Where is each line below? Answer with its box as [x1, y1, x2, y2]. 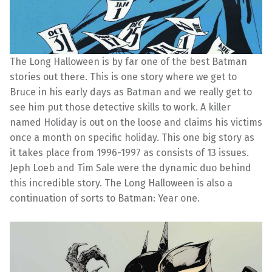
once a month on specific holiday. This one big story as [10, 132, 254, 144]
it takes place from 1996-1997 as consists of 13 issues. [10, 147, 249, 159]
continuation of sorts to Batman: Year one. [10, 192, 200, 205]
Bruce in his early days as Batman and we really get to [10, 86, 252, 98]
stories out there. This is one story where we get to [10, 71, 237, 83]
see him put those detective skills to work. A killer [10, 101, 231, 114]
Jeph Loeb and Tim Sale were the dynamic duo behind [10, 162, 251, 174]
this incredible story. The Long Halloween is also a [10, 177, 233, 189]
